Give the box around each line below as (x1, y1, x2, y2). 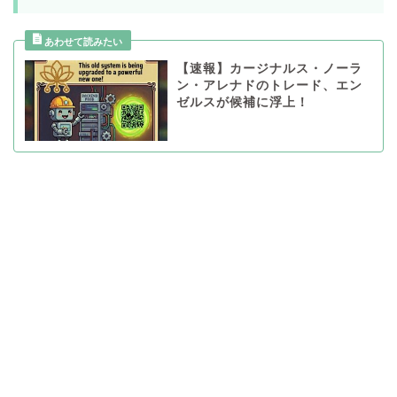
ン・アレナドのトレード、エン (175, 79, 362, 93)
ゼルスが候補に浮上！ (175, 96, 309, 110)
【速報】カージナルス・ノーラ (175, 62, 362, 76)
